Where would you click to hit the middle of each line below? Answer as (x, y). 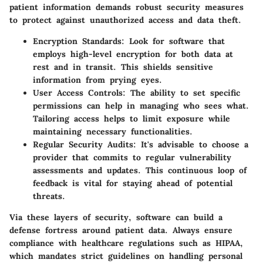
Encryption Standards (77, 41)
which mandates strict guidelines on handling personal (126, 256)
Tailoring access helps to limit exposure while (131, 118)
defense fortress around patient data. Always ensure (121, 230)
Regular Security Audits (83, 144)
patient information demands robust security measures (127, 7)
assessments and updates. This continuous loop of (140, 170)
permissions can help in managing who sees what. (141, 105)
